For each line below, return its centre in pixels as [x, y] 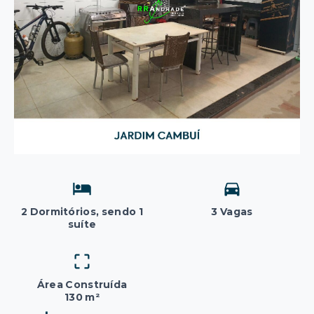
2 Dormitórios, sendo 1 [82, 211]
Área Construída [82, 284]
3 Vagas [232, 211]
